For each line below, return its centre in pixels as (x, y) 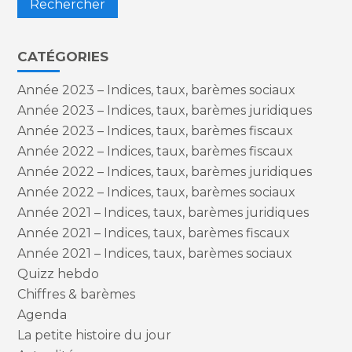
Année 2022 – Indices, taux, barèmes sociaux (157, 192)
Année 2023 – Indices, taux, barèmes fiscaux (156, 130)
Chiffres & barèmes (77, 294)
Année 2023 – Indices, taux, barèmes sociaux (157, 90)
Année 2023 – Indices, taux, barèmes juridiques (165, 110)
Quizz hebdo (59, 273)
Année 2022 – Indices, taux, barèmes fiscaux (156, 151)
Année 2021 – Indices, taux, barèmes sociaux (155, 253)
